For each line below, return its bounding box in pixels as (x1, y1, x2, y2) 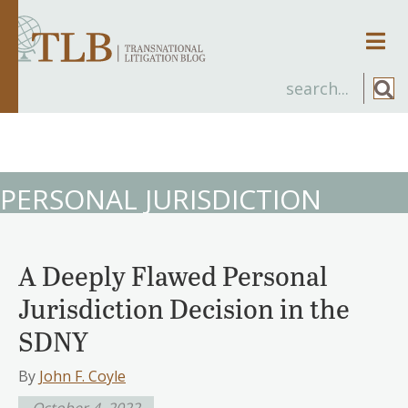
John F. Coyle (39, 365, 126, 386)
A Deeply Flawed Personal (18, 256, 328, 293)
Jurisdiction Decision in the (18, 289, 350, 326)
